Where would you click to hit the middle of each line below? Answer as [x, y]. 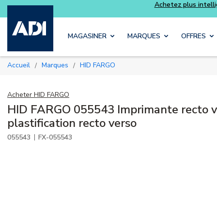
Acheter [20, 94]
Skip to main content [127, 15]
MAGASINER [87, 36]
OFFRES [194, 36]
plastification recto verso [72, 123]
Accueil [21, 65]
